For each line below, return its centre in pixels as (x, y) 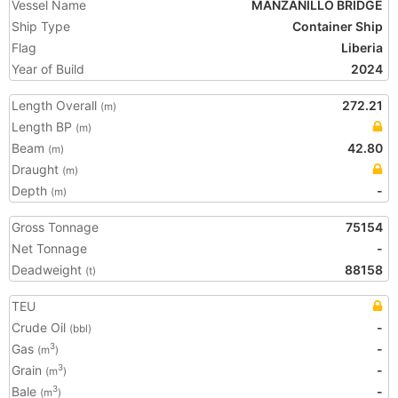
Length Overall (56, 105)
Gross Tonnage (55, 227)
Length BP (44, 127)
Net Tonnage (49, 248)
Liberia (362, 48)
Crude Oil (40, 327)
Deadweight (48, 270)
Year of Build (48, 69)
